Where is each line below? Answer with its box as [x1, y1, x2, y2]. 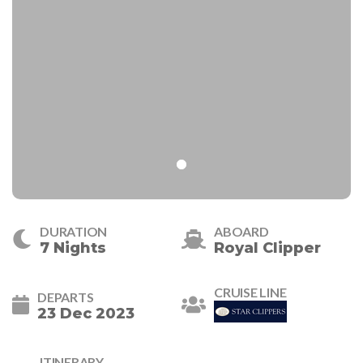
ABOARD [214, 224, 269, 240]
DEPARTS [37, 288, 94, 305]
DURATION [40, 224, 108, 240]
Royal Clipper [214, 239, 321, 258]
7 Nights [40, 239, 106, 258]
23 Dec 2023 [37, 304, 135, 322]
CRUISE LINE [214, 284, 287, 301]
